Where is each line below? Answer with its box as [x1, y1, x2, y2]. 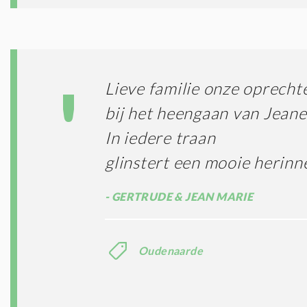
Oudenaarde [138, 244, 203, 258]
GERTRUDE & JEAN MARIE [109, 190, 254, 204]
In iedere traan [105, 127, 216, 148]
